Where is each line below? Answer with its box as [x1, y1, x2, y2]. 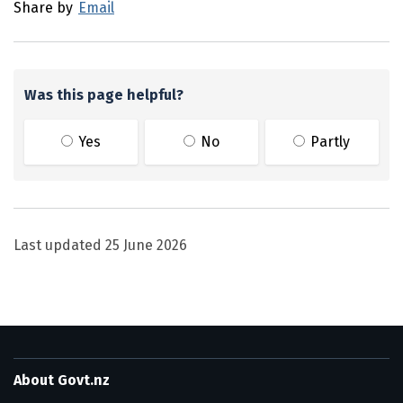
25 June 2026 [105, 237, 187, 254]
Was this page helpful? [24, 86, 184, 103]
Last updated [13, 237, 105, 254]
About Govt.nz [13, 372, 110, 389]
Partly [310, 133, 351, 150]
